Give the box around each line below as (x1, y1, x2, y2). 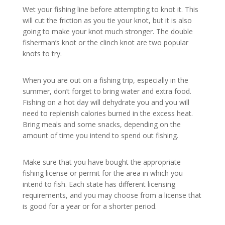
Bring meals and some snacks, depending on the (22, 120, 181, 130)
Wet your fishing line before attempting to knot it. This (22, 5, 198, 15)
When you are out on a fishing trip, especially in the (22, 75, 188, 85)
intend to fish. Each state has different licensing (22, 179, 175, 189)
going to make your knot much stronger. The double (22, 27, 193, 37)
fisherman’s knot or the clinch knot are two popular (22, 38, 188, 48)
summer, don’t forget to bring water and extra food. (22, 86, 191, 96)
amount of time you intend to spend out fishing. (22, 131, 178, 141)
